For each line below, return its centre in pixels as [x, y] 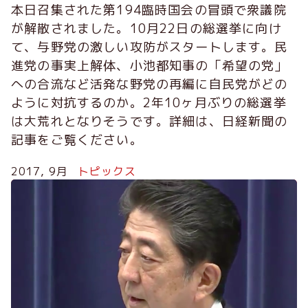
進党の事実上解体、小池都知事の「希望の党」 [150, 65]
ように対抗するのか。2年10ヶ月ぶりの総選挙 [149, 102]
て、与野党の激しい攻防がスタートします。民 [150, 47]
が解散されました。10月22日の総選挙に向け [146, 28]
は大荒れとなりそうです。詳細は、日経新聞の [150, 121]
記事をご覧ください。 [77, 140]
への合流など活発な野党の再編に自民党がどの [150, 84]
